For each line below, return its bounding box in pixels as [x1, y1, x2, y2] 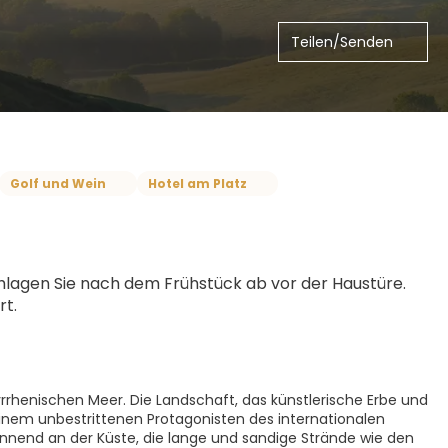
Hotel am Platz [148, 174, 247, 192]
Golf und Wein [10, 174, 106, 192]
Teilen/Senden [291, 32, 393, 52]
